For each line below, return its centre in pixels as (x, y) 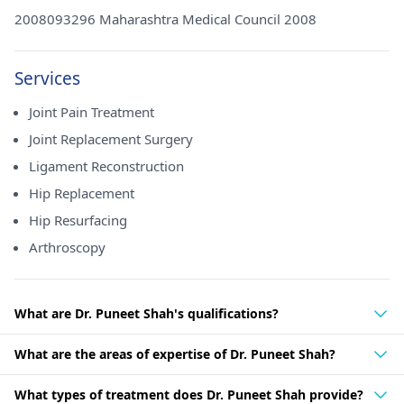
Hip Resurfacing (78, 220)
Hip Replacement (82, 193)
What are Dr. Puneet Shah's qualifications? (147, 313)
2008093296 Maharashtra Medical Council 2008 (165, 19)
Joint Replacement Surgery (111, 139)
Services (47, 78)
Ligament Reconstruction (106, 166)
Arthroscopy (67, 247)
